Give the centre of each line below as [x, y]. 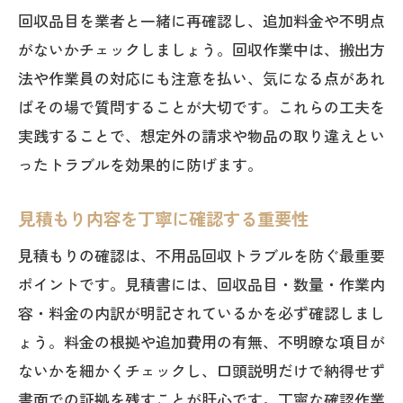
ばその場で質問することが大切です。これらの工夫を [201, 107]
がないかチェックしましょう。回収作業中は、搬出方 [201, 49]
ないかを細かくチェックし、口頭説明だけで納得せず [201, 370]
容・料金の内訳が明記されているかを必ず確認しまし [201, 313]
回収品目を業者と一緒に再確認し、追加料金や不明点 [201, 20]
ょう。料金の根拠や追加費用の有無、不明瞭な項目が [201, 341]
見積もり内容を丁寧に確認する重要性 [163, 219]
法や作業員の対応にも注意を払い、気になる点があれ [201, 78]
